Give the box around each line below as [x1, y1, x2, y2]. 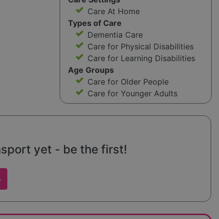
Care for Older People [87, 77, 169, 87]
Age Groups [67, 65, 114, 75]
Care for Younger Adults [87, 88, 177, 99]
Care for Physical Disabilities [87, 42, 194, 52]
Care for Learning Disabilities [87, 53, 195, 64]
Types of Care [67, 18, 122, 28]
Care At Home [87, 6, 140, 17]
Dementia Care [87, 30, 143, 40]
